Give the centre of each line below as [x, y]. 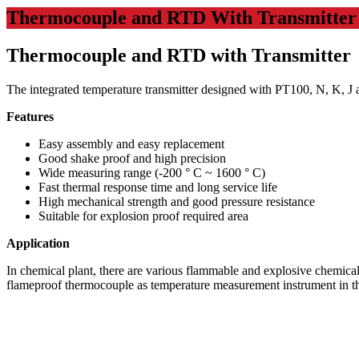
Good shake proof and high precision [132, 158]
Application [38, 243]
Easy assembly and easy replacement [131, 143]
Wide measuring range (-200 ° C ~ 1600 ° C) [152, 172]
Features [30, 116]
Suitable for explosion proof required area [143, 216]
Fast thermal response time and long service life [158, 187]
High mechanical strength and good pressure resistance [177, 201]
